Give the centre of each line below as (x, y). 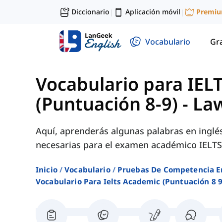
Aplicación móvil (153, 12)
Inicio (47, 170)
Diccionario (90, 12)
